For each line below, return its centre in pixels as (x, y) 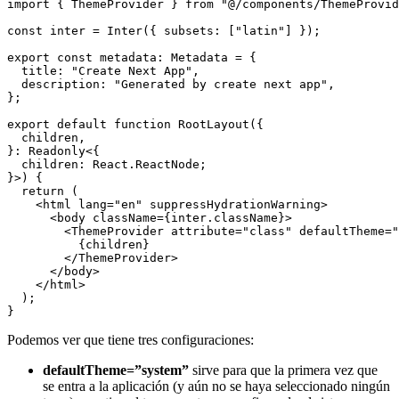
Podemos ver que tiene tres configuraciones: (130, 340)
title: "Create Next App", (103, 71)
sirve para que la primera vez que (283, 370)
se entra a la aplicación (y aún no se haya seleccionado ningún (216, 386)
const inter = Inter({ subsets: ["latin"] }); (164, 31)
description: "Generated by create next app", (171, 84)
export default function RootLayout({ (135, 124)
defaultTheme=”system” (116, 370)
